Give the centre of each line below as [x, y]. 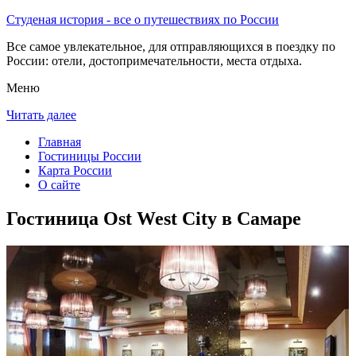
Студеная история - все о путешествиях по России [143, 19]
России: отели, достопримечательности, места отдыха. [154, 61]
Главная [60, 142]
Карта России [75, 170]
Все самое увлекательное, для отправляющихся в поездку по [171, 46]
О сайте [59, 185]
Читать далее [41, 115]
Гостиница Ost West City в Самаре [154, 218]
